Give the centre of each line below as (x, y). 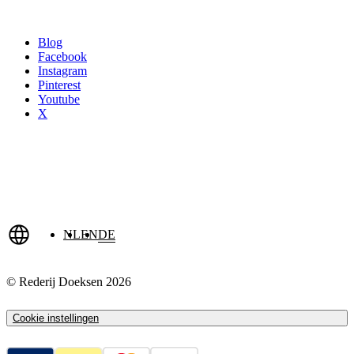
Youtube (59, 100)
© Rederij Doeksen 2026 (69, 282)
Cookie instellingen (56, 318)
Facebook (62, 57)
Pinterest (59, 85)
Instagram (62, 71)
